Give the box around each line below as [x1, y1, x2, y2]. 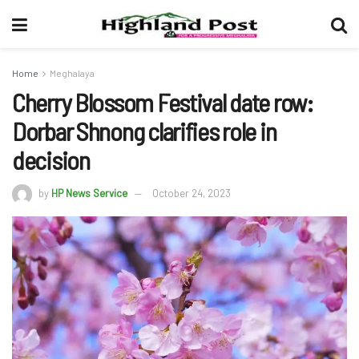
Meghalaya [50, 67, 95, 79]
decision [12, 144, 90, 175]
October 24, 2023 [152, 186, 231, 200]
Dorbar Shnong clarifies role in [12, 115, 276, 146]
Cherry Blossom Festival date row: [12, 87, 313, 117]
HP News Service [51, 186, 127, 200]
